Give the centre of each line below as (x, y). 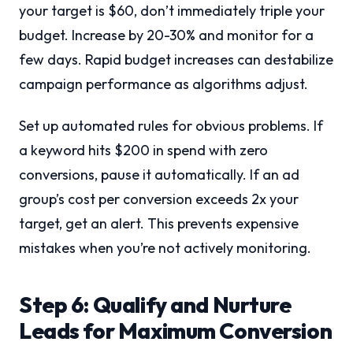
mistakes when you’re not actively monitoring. (165, 248)
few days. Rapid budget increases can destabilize (176, 60)
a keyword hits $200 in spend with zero (143, 150)
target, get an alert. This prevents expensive (159, 224)
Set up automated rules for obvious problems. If (171, 126)
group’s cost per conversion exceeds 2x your (159, 199)
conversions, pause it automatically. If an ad (159, 175)
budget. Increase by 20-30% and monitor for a (166, 35)
